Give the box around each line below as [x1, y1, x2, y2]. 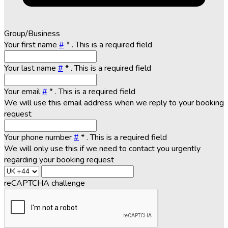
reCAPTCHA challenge [4, 177, 85, 189]
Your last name [4, 62, 58, 74]
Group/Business [4, 27, 60, 39]
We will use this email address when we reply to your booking [4, 97, 224, 108]
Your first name [4, 39, 59, 50]
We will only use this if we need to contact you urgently [4, 142, 201, 154]
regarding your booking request [4, 154, 114, 165]
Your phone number [4, 131, 74, 143]
